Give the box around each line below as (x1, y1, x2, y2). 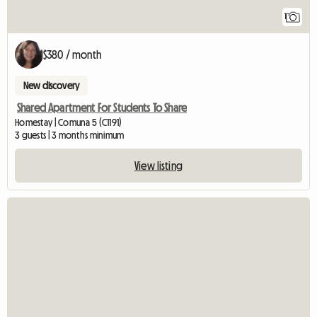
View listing (134, 159, 183, 171)
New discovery (23, 80, 80, 91)
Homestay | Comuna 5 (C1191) (15, 117, 122, 127)
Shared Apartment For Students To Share (17, 101, 188, 113)
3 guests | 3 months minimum (15, 129, 125, 140)
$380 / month (43, 48, 101, 60)
